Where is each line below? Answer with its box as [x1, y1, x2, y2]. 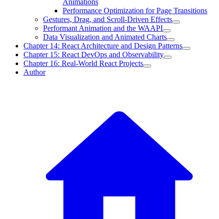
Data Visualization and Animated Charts [43, 33, 167, 41]
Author [23, 68, 45, 76]
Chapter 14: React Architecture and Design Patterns [23, 42, 182, 50]
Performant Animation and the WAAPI [43, 24, 163, 32]
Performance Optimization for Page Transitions [63, 6, 207, 15]
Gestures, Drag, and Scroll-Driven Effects [43, 15, 172, 23]
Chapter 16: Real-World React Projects [23, 59, 143, 67]
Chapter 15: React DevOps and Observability [23, 50, 164, 59]
